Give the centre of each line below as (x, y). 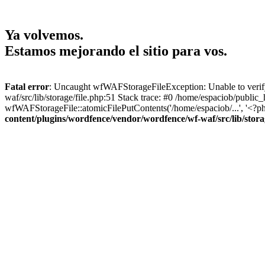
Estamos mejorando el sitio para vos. (116, 51)
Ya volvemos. (44, 35)
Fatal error (27, 86)
